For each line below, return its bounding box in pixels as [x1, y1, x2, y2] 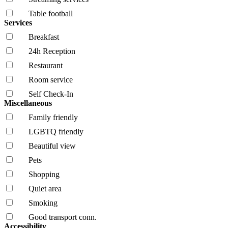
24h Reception [28, 46, 75, 55]
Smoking [28, 198, 58, 207]
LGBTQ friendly [28, 127, 83, 136]
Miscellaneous [4, 98, 54, 107]
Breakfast [28, 32, 59, 41]
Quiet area [28, 184, 62, 193]
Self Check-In [28, 89, 73, 98]
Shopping [28, 169, 60, 179]
